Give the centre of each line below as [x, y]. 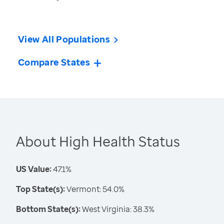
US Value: [34, 169]
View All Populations [64, 39]
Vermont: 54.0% [95, 189]
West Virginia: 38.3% [117, 209]
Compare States [54, 62]
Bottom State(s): [48, 209]
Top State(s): [40, 189]
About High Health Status [98, 141]
